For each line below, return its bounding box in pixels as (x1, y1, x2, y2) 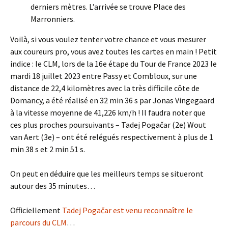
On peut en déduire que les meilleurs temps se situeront (10, 168, 204, 179)
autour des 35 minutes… (10, 181, 95, 191)
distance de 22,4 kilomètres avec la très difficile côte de (10, 83, 199, 94)
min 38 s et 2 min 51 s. (10, 144, 85, 155)
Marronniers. (31, 14, 75, 24)
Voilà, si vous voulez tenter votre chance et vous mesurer (10, 34, 206, 45)
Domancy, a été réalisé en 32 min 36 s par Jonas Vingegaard (10, 95, 214, 106)
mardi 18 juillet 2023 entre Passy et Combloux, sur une (10, 71, 197, 81)
